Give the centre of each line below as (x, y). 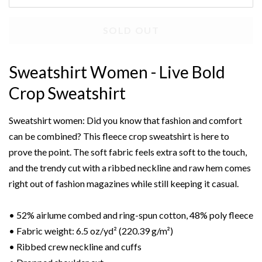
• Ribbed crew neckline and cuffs (75, 247)
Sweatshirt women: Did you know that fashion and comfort (125, 120)
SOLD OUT (131, 30)
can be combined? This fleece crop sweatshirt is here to (119, 136)
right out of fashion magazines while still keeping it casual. (124, 184)
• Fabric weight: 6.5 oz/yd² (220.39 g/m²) (91, 231)
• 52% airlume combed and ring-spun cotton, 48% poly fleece (131, 215)
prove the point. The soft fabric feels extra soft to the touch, (128, 152)
